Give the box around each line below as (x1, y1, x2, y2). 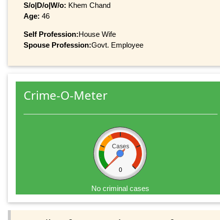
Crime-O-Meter (24, 87, 108, 104)
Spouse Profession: (24, 40, 91, 49)
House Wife (79, 29, 116, 38)
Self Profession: (24, 29, 79, 38)
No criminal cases (91, 184, 150, 193)
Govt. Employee (91, 40, 143, 49)
